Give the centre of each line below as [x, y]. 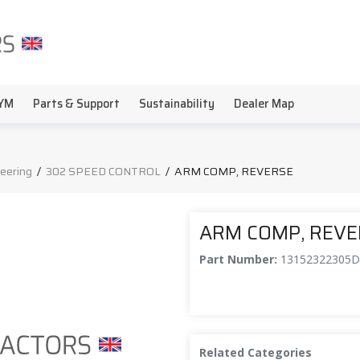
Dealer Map [264, 104]
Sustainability [177, 104]
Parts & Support [76, 104]
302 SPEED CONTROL [103, 171]
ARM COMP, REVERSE [234, 171]
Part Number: [240, 259]
